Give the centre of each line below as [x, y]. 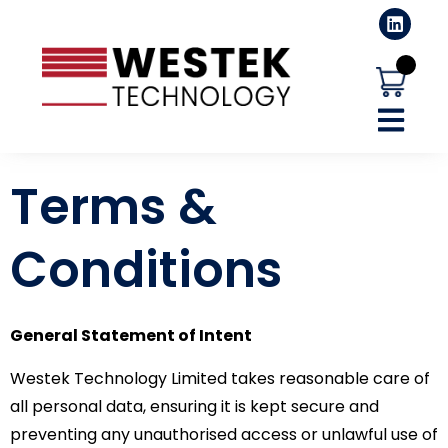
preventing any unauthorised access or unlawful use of [224, 434]
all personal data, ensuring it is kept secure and [194, 406]
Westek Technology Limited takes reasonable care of [220, 378]
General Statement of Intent [131, 336]
